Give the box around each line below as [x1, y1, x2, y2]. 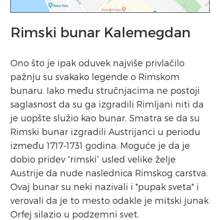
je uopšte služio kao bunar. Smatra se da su [10, 112, 200, 123]
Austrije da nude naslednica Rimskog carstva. [10, 167, 208, 178]
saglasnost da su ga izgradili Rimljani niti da [10, 99, 204, 110]
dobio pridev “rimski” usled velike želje [10, 154, 176, 165]
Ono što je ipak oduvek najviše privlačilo [10, 57, 185, 68]
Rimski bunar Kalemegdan [10, 24, 191, 40]
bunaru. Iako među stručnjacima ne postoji [10, 85, 200, 96]
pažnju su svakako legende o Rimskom [10, 71, 180, 82]
